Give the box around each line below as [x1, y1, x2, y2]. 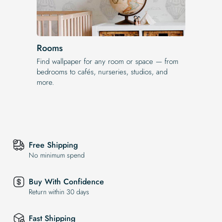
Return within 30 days [29, 187, 89, 197]
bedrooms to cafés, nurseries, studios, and [37, 66, 167, 77]
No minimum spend [29, 150, 85, 161]
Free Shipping [29, 139, 78, 151]
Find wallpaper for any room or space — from [37, 55, 178, 67]
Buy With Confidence [29, 176, 104, 188]
